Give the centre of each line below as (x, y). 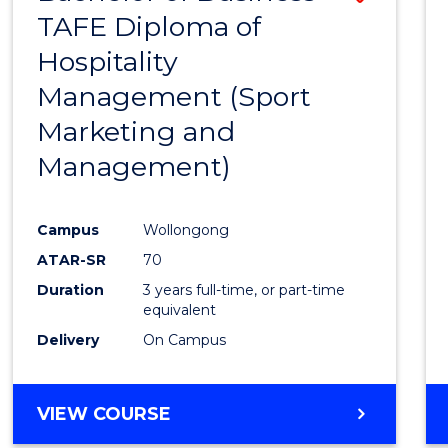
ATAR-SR (72, 259)
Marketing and (136, 132)
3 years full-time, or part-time (244, 289)
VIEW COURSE (104, 413)
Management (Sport (174, 97)
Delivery (68, 339)
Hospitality (108, 62)
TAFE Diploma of (149, 27)
